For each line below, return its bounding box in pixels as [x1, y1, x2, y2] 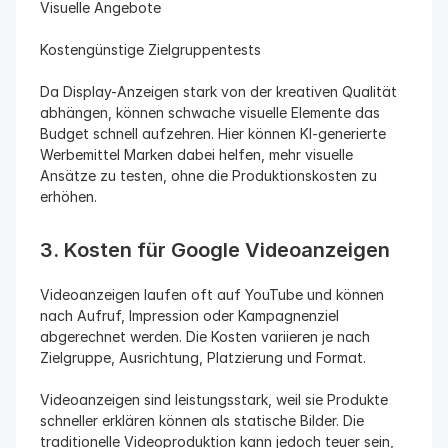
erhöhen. [40, 188, 97, 205]
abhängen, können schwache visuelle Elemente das [40, 104, 380, 121]
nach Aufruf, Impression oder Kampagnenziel [40, 307, 339, 324]
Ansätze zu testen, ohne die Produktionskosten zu [40, 167, 377, 184]
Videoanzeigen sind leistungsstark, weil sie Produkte [40, 391, 388, 408]
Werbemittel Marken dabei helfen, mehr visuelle [40, 146, 353, 163]
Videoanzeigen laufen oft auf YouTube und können [40, 286, 384, 303]
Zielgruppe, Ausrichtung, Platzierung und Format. [40, 349, 366, 366]
